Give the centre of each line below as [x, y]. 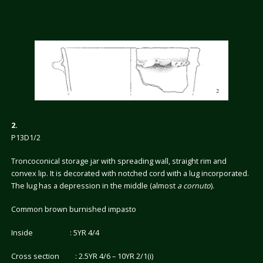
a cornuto [194, 186]
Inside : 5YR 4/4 [55, 233]
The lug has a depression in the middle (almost [94, 186]
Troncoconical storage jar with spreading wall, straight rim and [119, 161]
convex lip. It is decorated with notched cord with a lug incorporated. [130, 174]
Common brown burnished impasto [73, 210]
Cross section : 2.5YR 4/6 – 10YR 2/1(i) [82, 257]
